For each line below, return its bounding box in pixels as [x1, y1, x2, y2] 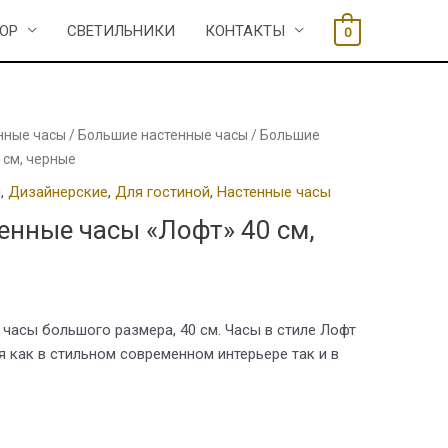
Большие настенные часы [78, 127, 248, 144]
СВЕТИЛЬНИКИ [66, 21, 175, 40]
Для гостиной [115, 182, 210, 201]
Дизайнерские [8, 182, 108, 201]
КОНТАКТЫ [204, 21, 285, 40]
